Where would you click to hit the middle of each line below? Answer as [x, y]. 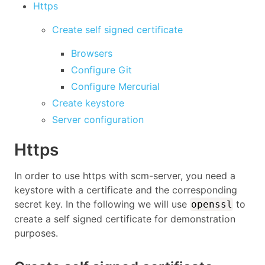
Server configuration [98, 119]
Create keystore [88, 103]
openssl [211, 204]
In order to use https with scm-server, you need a [125, 175]
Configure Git [101, 70]
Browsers [92, 53]
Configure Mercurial [115, 86]
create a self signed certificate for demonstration [125, 219]
